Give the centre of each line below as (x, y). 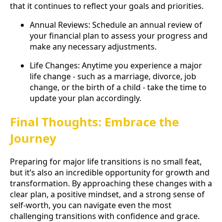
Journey (33, 138)
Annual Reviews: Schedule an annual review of (116, 25)
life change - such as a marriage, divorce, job (113, 77)
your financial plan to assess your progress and (119, 36)
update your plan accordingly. (85, 98)
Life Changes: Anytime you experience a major (116, 66)
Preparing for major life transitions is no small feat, (106, 161)
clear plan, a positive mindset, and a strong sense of (107, 194)
